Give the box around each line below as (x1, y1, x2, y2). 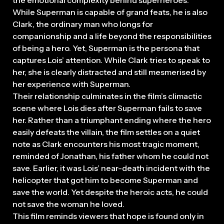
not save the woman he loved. (12, 198, 124, 209)
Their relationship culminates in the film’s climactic (12, 90, 202, 101)
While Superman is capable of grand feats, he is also (12, 6, 207, 17)
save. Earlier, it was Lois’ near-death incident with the (12, 162, 210, 173)
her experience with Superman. (12, 78, 130, 89)
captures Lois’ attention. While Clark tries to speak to (12, 54, 210, 65)
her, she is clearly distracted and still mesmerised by (12, 66, 206, 77)
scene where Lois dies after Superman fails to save (12, 102, 202, 113)
